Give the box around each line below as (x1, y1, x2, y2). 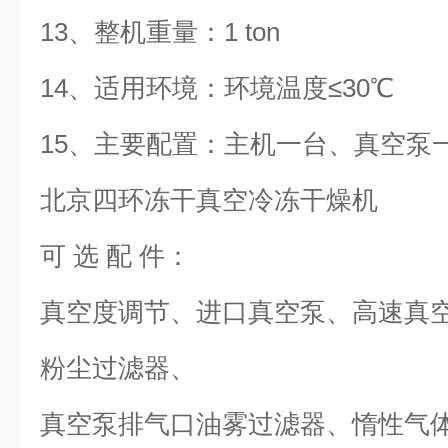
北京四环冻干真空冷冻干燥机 (40, 185, 378, 215)
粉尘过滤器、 (40, 353, 196, 383)
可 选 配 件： (40, 241, 191, 271)
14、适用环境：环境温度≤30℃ (40, 73, 408, 103)
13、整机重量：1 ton (40, 17, 280, 47)
